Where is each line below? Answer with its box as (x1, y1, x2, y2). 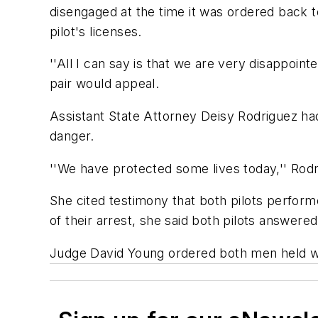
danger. (50, 128, 94, 144)
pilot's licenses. (50, 23, 142, 39)
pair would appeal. (50, 76, 160, 92)
